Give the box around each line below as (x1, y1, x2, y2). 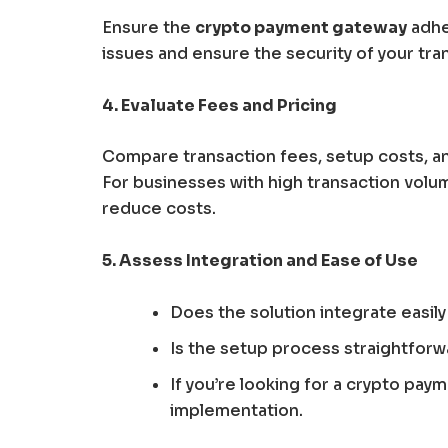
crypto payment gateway (195, 17, 407, 39)
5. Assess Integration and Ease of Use (102, 249, 418, 271)
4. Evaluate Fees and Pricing (102, 94, 337, 116)
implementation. (170, 399, 303, 421)
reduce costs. (102, 198, 216, 220)
